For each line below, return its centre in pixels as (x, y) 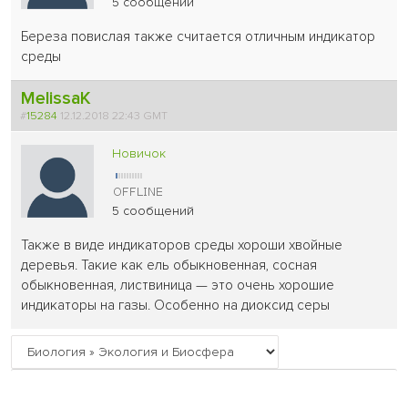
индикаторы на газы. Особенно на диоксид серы (176, 306)
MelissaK (56, 99)
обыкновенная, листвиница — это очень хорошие (178, 286)
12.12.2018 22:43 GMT (116, 116)
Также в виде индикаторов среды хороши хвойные (182, 246)
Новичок (139, 154)
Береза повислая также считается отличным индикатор (199, 37)
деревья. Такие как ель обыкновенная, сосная (169, 266)
